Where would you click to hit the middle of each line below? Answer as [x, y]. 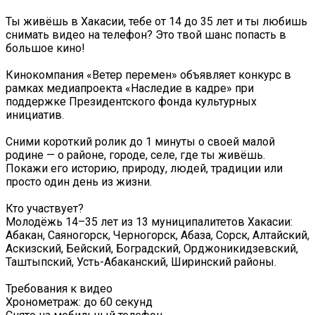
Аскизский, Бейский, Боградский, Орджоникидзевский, [152, 249]
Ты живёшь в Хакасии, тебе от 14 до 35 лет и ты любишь [156, 22]
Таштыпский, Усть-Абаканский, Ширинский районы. [141, 262]
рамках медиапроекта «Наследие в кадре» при [130, 89]
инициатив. [35, 115]
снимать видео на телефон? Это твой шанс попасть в [146, 35]
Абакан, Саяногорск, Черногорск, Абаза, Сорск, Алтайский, [157, 236]
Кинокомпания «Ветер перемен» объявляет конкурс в [148, 75]
